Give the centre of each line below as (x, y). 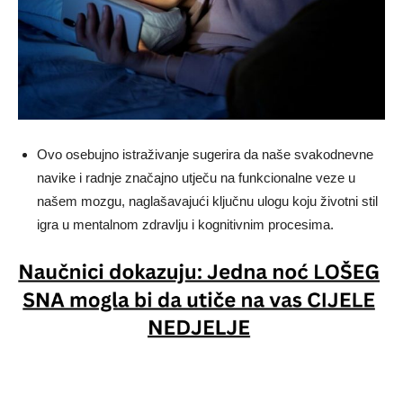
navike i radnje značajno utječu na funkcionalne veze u (196, 177)
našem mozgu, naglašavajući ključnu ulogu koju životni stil (207, 201)
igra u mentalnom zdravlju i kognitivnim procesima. (185, 224)
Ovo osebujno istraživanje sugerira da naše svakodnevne (205, 154)
